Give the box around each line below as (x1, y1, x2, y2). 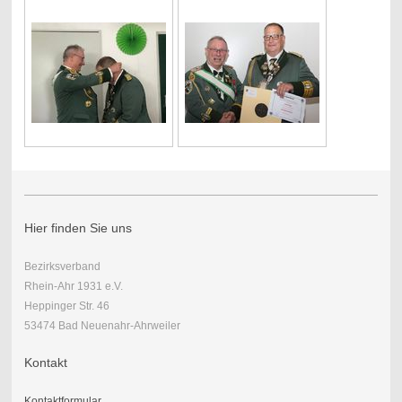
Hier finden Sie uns (23, 220, 132, 235)
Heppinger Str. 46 (23, 299, 109, 312)
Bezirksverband (23, 259, 208, 273)
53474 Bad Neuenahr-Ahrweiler (23, 319, 180, 332)
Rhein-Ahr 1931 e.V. (23, 279, 123, 293)
